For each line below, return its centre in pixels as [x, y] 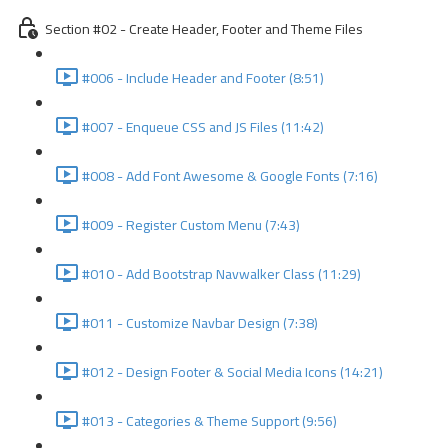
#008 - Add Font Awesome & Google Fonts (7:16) [230, 176]
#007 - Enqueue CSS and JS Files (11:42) [203, 127]
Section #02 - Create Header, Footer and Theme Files [204, 29]
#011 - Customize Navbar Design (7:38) [200, 323]
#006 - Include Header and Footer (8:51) [203, 78]
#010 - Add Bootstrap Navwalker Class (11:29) [221, 274]
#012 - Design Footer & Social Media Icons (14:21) [232, 372]
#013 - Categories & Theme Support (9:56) [209, 421]
